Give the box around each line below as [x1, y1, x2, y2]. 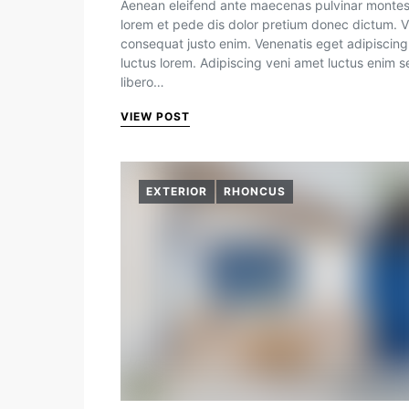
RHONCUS [224, 184, 286, 198]
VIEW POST [121, 110, 190, 123]
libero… [121, 74, 164, 89]
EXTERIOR [146, 184, 207, 198]
